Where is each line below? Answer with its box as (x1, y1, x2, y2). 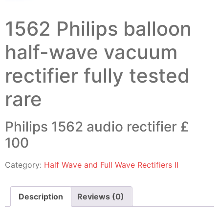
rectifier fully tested (5, 63, 190, 88)
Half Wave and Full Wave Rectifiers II (44, 159, 178, 170)
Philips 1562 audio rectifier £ (5, 118, 189, 135)
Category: (5, 159, 44, 170)
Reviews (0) (77, 191, 124, 201)
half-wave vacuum (5, 40, 177, 64)
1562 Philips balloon (5, 16, 192, 41)
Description (19, 191, 63, 201)
